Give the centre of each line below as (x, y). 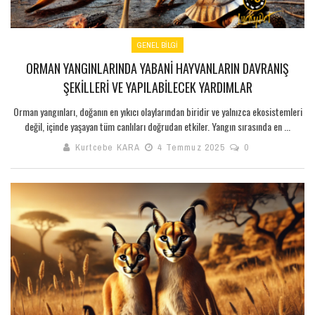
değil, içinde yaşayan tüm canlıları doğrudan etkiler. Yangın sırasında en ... (157, 127)
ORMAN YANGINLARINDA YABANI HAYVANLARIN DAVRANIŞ (157, 69)
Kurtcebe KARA (107, 148)
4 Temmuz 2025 (191, 148)
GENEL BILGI (157, 45)
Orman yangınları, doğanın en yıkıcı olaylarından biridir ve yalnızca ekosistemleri (157, 112)
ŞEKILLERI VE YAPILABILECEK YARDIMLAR (157, 88)
